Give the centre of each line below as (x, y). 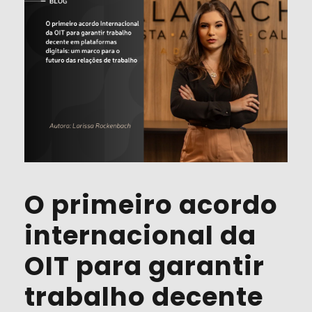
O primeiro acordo (151, 205)
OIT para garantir (145, 266)
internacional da (140, 236)
